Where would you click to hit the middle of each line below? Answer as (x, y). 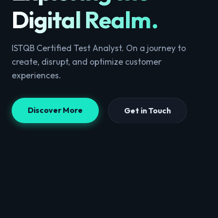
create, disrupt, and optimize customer (87, 61)
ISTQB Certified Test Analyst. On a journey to (99, 48)
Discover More (55, 110)
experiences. (36, 75)
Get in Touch (147, 110)
